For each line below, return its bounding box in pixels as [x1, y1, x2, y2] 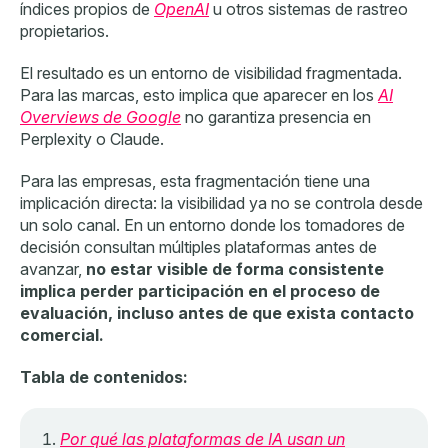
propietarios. [20, 20, 109, 41]
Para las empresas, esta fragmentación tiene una [20, 170, 370, 191]
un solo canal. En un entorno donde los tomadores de [20, 214, 405, 235]
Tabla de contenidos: [20, 366, 188, 387]
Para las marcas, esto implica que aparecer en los [20, 84, 378, 105]
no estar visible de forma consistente [86, 258, 384, 279]
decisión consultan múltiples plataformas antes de [20, 236, 377, 257]
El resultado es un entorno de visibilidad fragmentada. [20, 62, 402, 83]
